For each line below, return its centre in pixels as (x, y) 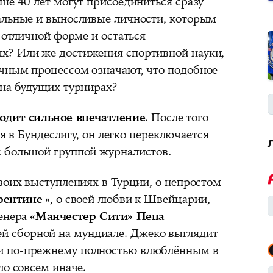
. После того (177, 118)
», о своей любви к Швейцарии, (126, 200)
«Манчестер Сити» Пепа (97, 217)
